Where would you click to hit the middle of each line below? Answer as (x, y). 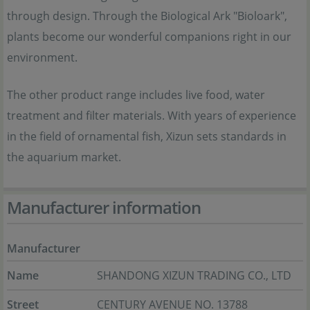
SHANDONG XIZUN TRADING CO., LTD (194, 276)
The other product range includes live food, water (136, 95)
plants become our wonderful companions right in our (149, 37)
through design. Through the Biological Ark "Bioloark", (147, 16)
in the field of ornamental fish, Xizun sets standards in (147, 137)
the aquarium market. (64, 157)
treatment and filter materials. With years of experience (152, 116)
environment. (42, 58)
